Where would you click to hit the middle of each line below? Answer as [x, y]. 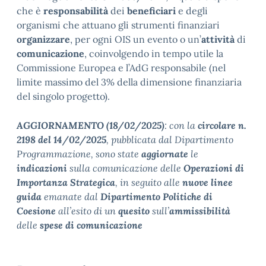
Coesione [36, 211]
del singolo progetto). [63, 96]
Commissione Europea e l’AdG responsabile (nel [121, 68]
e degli [192, 11]
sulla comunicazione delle [125, 168]
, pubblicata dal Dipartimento [170, 140]
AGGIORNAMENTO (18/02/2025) [91, 126]
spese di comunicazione [91, 225]
